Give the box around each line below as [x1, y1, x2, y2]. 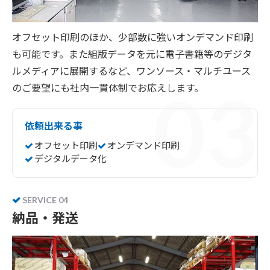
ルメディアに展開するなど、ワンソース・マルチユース [12, 63, 251, 78]
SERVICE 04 [22, 195, 68, 206]
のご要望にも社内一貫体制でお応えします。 [12, 80, 204, 95]
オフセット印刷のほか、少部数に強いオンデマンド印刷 [12, 30, 253, 45]
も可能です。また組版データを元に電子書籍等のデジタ [12, 46, 252, 61]
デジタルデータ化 [34, 152, 107, 165]
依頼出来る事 [25, 118, 83, 133]
